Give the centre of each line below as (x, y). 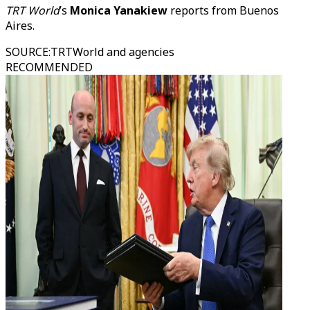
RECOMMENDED (49, 67)
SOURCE (27, 52)
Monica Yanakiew (119, 10)
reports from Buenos (223, 10)
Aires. (20, 26)
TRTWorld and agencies (112, 52)
